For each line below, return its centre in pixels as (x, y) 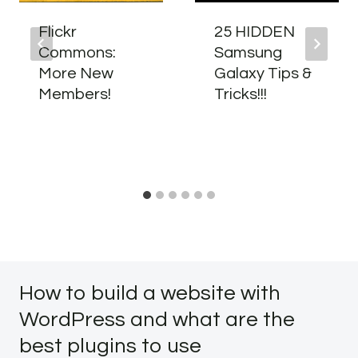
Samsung (248, 53)
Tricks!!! (241, 94)
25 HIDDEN (255, 32)
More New (76, 74)
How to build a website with (150, 293)
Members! (75, 94)
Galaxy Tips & (263, 74)
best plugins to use (110, 346)
